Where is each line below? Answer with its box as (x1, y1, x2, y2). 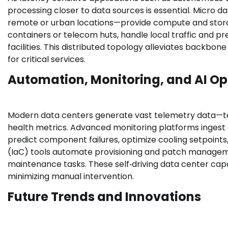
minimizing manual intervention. (8, 170, 134, 183)
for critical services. (8, 53, 85, 66)
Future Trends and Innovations (8, 188, 201, 206)
